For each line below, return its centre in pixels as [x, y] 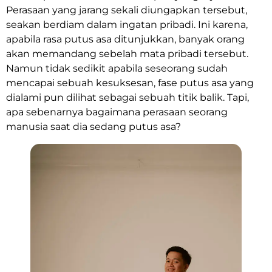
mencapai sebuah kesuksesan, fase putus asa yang [130, 83]
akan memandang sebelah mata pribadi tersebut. [127, 54]
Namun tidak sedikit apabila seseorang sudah [117, 68]
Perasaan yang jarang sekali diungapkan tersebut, [127, 10]
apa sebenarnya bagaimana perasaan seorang [117, 112]
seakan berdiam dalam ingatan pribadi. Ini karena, [127, 25]
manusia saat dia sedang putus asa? [93, 127]
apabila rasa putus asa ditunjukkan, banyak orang [125, 39]
